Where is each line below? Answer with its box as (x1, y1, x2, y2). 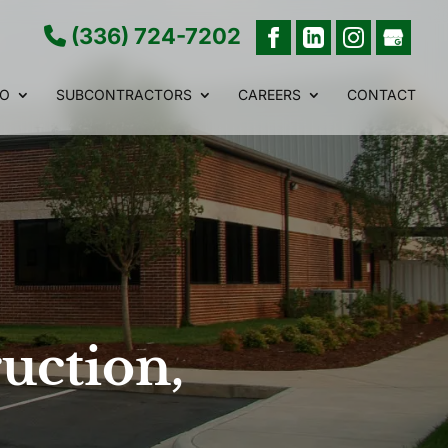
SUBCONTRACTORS (56, 86, 192, 103)
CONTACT (347, 86, 416, 103)
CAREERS (238, 86, 301, 103)
